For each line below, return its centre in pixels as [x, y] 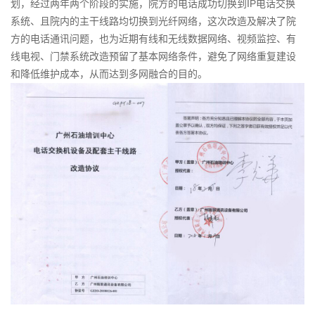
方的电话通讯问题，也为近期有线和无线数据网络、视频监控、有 [154, 39]
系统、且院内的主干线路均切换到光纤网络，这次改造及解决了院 [154, 21]
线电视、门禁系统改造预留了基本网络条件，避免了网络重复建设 [154, 57]
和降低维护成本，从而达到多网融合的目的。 [109, 74]
